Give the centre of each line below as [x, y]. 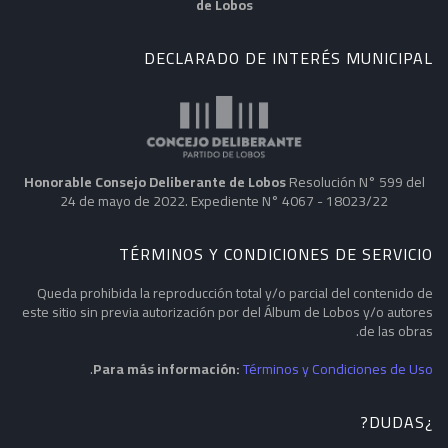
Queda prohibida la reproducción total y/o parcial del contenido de [235, 293]
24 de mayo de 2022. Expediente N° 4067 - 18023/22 [224, 201]
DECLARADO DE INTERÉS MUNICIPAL [288, 58]
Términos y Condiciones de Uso [338, 369]
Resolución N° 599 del [355, 182]
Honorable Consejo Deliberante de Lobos [154, 182]
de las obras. [396, 331]
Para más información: [166, 369]
